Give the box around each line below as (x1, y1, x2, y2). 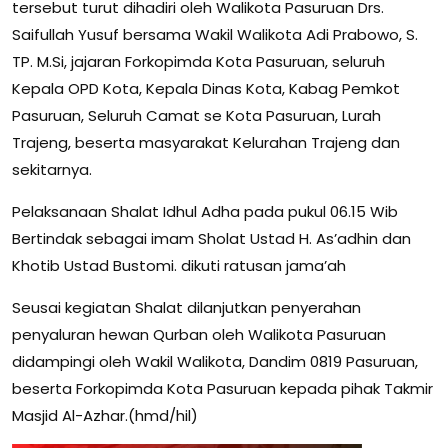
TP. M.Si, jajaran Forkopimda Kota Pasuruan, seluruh (12, 50, 385, 72)
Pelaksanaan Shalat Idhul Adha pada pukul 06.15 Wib (12, 200, 398, 222)
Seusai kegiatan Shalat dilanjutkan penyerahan (12, 296, 361, 318)
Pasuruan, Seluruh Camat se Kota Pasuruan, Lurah (12, 104, 381, 126)
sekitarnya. (12, 158, 92, 180)
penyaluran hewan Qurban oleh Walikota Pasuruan (12, 323, 386, 345)
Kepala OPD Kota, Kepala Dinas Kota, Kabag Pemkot (12, 77, 400, 99)
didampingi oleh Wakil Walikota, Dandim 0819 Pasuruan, (12, 350, 418, 372)
